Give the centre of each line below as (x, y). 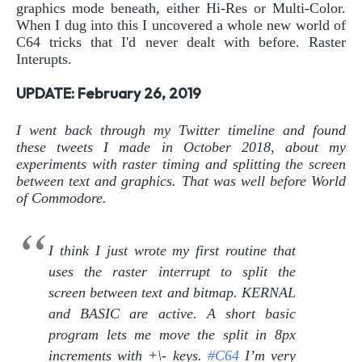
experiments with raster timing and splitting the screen (181, 164)
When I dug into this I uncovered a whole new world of (181, 25)
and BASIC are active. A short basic (172, 313)
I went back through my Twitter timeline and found (181, 130)
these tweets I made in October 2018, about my (181, 147)
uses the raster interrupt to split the (172, 271)
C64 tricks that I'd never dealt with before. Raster (181, 42)
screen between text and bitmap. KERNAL (172, 292)
